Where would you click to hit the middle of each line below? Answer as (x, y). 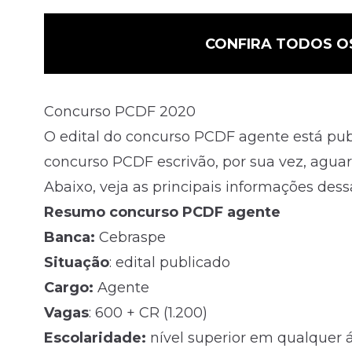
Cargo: (69, 288)
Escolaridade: (95, 338)
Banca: (70, 238)
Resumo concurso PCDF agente (162, 213)
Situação (77, 263)
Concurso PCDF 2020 (120, 112)
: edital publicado (170, 263)
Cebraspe (130, 238)
